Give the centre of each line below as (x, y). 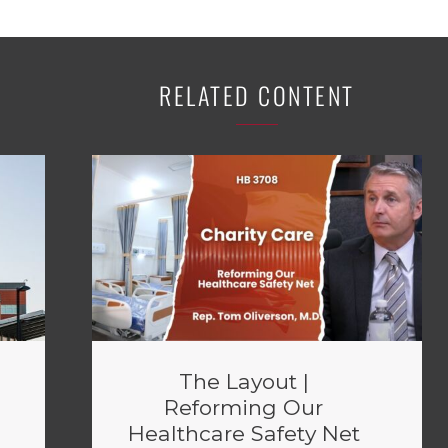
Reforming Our (243, 407)
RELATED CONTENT (257, 95)
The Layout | (243, 381)
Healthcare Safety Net (243, 433)
